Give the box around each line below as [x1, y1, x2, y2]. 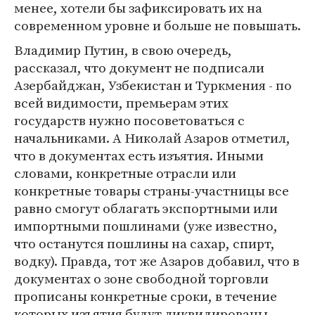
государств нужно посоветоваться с [14, 111, 245, 129]
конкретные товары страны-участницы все [14, 181, 289, 200]
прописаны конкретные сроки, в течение [14, 287, 277, 305]
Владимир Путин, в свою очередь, [14, 41, 232, 59]
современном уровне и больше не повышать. [14, 16, 301, 34]
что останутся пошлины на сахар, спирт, [14, 234, 275, 252]
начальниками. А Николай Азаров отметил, [14, 129, 290, 147]
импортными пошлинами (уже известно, [14, 217, 278, 235]
